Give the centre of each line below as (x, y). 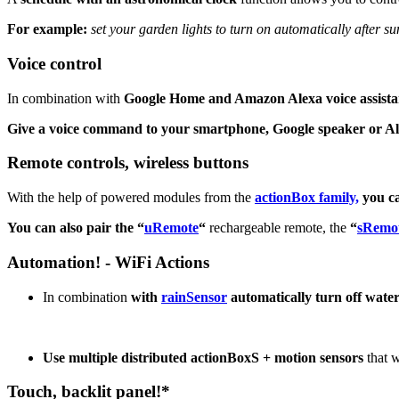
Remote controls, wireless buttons (128, 163)
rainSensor (194, 297)
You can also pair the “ (76, 228)
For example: (47, 29)
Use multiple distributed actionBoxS (151, 357)
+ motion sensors (313, 357)
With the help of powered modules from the (131, 198)
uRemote (171, 228)
